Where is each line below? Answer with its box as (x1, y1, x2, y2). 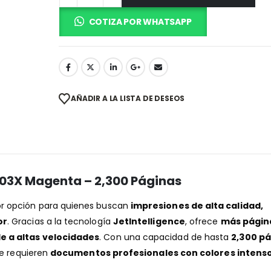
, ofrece (184, 215, 221, 227)
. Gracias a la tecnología (7, 215, 113, 227)
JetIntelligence (113, 215, 185, 227)
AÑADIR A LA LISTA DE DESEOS (71, 93, 185, 103)
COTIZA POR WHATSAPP (88, 15, 192, 28)
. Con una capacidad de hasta (99, 230, 232, 243)
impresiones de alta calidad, (130, 199, 263, 212)
